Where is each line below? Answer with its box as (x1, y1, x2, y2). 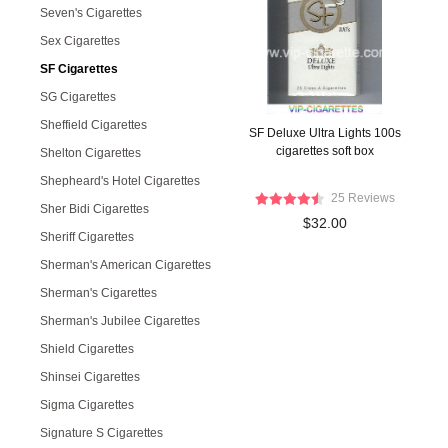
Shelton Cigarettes (40, 146, 141, 160)
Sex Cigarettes (40, 34, 120, 48)
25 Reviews (330, 191, 395, 205)
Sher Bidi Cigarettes (40, 202, 149, 216)
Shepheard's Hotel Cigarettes (40, 174, 200, 188)
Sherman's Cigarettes (40, 286, 157, 300)
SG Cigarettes (40, 90, 116, 104)
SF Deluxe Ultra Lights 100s (248, 126, 401, 140)
